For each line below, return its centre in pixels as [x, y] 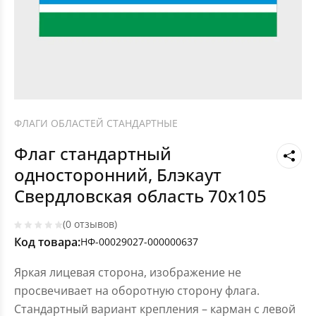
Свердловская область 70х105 [140, 196]
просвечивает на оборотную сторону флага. [137, 291]
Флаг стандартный [93, 154]
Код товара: [47, 242]
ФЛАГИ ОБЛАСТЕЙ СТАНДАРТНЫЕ [96, 123]
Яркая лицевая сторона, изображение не [128, 273]
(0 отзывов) [90, 224]
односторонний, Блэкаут [118, 175]
